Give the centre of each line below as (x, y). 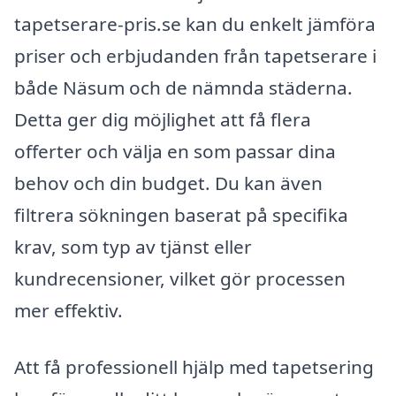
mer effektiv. (69, 311)
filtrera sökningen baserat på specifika (181, 215)
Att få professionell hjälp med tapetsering (194, 366)
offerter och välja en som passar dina (175, 152)
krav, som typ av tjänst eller (133, 247)
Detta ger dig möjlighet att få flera (163, 120)
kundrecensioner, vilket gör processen (180, 279)
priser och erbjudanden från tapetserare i (195, 56)
